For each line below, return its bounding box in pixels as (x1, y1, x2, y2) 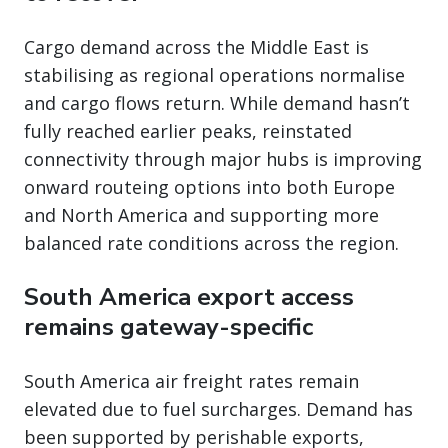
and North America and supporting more (24, 202, 379, 227)
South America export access (24, 280, 354, 313)
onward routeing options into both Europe (24, 174, 395, 199)
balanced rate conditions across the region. (24, 230, 399, 255)
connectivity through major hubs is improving (24, 146, 422, 171)
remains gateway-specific (24, 310, 313, 343)
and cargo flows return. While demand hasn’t (24, 90, 410, 115)
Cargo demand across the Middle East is (24, 34, 369, 59)
